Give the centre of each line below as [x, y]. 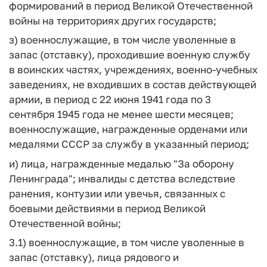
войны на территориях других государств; [113, 20]
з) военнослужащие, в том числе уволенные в [122, 40]
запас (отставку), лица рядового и [94, 257]
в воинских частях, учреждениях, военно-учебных [133, 69]
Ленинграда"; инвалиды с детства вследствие [122, 178]
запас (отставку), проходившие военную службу [130, 55]
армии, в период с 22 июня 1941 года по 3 [110, 99]
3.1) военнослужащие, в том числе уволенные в [127, 242]
